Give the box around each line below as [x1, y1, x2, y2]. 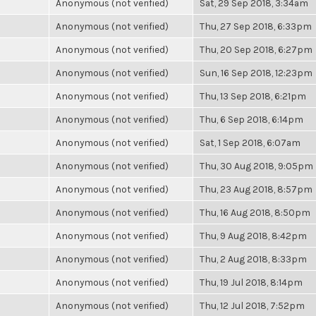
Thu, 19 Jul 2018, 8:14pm [200, 276, 303, 288]
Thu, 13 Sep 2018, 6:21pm [200, 90, 306, 102]
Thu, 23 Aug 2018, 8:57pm [200, 183, 312, 195]
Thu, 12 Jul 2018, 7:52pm [200, 300, 305, 311]
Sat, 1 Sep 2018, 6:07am [200, 137, 300, 148]
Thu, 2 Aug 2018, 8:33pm [200, 253, 307, 265]
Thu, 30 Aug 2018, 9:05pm [200, 160, 313, 171]
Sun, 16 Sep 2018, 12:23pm [200, 67, 312, 78]
